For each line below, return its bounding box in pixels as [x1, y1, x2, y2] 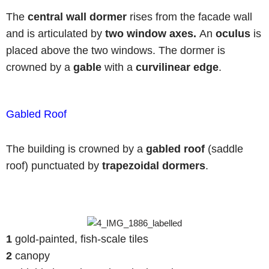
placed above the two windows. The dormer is [6, 44, 225, 56]
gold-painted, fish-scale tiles [12, 233, 151, 245]
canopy [12, 250, 53, 262]
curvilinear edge [136, 61, 219, 73]
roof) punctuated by [6, 160, 102, 172]
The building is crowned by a [6, 143, 146, 155]
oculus [216, 28, 250, 40]
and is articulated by [6, 28, 105, 40]
